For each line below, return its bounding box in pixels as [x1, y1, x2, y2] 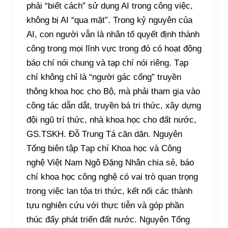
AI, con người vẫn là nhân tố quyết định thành [26, 30, 199, 40]
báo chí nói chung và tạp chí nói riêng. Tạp [26, 58, 188, 68]
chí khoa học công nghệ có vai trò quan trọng [26, 172, 198, 182]
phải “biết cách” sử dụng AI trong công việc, [26, 1, 193, 11]
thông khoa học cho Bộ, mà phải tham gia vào [26, 87, 200, 97]
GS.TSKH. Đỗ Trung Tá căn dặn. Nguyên [26, 129, 182, 139]
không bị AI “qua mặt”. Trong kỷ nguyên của [26, 15, 192, 25]
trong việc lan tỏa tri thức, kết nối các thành [26, 186, 192, 196]
